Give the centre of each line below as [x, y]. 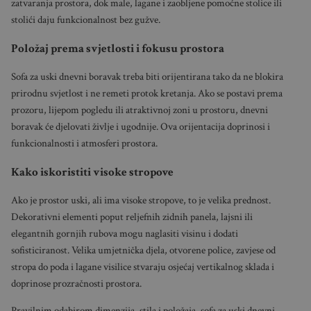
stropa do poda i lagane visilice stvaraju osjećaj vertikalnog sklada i [142, 267]
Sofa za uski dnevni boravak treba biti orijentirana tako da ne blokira [147, 77]
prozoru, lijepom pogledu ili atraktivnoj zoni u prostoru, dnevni [139, 110]
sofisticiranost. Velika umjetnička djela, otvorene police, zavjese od [143, 251]
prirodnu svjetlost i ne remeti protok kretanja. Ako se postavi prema [146, 94]
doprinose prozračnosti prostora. [76, 284]
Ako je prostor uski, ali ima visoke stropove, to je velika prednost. [141, 201]
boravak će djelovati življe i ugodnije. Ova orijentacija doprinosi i [140, 127]
